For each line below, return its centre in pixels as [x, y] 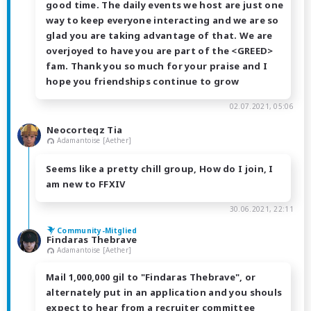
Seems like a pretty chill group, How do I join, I [160, 169]
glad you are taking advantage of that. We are [159, 36]
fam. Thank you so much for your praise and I [157, 66]
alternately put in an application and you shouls [164, 293]
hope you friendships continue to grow [143, 82]
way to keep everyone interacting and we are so [162, 20]
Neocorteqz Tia [85, 130]
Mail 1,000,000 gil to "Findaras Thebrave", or [151, 277]
